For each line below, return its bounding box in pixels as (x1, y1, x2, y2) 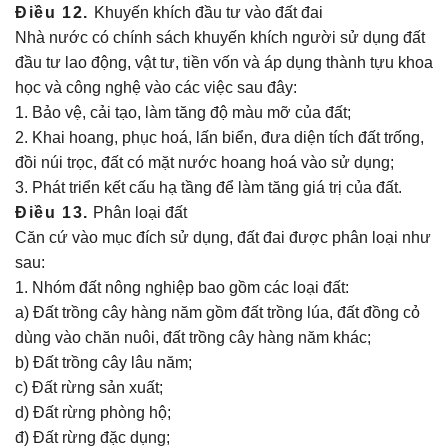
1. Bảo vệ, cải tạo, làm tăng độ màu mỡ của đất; (15, 104, 351, 121)
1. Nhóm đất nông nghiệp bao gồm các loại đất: (15, 279, 349, 296)
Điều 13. (15, 204, 89, 221)
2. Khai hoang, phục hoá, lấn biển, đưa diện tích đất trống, (15, 129, 424, 146)
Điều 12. (15, 4, 95, 21)
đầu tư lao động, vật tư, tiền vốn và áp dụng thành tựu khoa (15, 54, 433, 71)
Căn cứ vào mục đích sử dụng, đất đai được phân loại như (15, 229, 431, 246)
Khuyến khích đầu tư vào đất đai (94, 4, 324, 21)
